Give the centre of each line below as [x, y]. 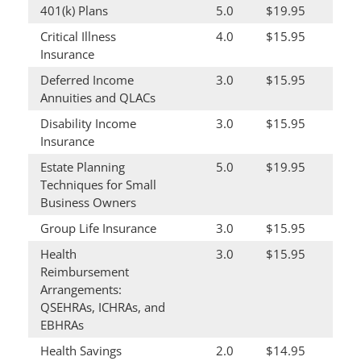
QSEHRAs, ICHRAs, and [103, 307]
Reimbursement [85, 272]
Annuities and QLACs [98, 98]
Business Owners [88, 202]
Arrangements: [81, 289]
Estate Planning [83, 167]
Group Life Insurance [98, 228]
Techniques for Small [98, 185]
